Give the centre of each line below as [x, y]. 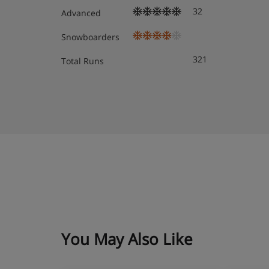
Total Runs [83, 61]
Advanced [81, 13]
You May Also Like [127, 239]
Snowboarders [90, 37]
